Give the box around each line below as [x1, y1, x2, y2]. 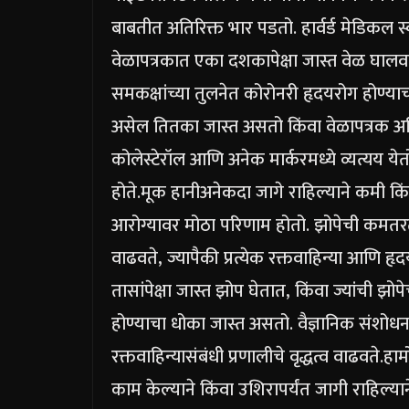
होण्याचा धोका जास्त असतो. [111, 309, 293, 341]
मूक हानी [141, 177, 200, 209]
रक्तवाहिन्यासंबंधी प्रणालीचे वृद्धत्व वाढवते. [111, 341, 383, 373]
